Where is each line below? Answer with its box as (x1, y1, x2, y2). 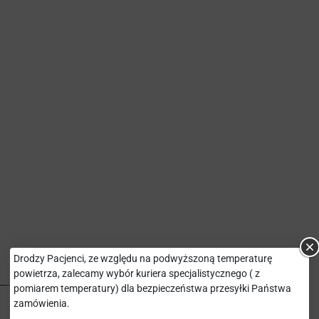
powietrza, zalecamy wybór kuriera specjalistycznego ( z (14, 268, 260, 279)
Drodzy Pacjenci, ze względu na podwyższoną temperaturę (14, 253, 272, 264)
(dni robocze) (40, 297, 103, 308)
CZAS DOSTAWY (40, 286, 117, 297)
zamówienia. (14, 298, 72, 309)
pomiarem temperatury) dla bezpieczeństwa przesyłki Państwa (14, 283, 291, 294)
